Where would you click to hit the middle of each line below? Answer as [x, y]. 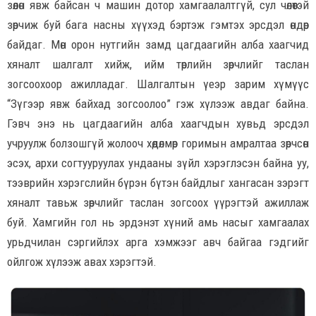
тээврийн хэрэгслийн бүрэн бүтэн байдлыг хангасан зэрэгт [158, 183]
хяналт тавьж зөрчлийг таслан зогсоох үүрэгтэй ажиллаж [158, 203]
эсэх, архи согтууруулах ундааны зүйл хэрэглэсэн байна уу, [158, 163]
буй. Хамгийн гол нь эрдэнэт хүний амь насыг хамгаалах [158, 223]
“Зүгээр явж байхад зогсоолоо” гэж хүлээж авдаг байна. [158, 104]
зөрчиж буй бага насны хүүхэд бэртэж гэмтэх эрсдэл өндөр [158, 25]
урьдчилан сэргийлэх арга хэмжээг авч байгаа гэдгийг [158, 242]
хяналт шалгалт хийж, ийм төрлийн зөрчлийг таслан [158, 65]
